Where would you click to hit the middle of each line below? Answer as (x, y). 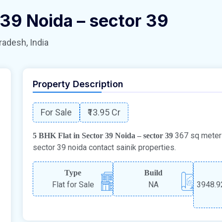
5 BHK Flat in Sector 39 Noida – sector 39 (103, 135)
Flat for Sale (73, 184)
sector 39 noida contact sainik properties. (104, 147)
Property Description (78, 84)
